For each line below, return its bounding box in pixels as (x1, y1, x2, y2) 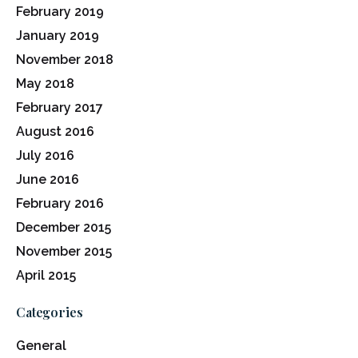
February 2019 (16, 3, 104, 19)
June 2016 (16, 171, 79, 187)
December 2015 (16, 219, 111, 235)
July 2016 (16, 147, 74, 163)
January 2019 (16, 27, 99, 43)
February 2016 (16, 195, 104, 211)
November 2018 (16, 51, 113, 67)
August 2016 (16, 123, 94, 139)
